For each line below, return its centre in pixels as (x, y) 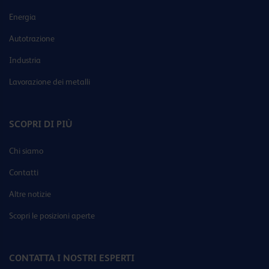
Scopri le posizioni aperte (52, 216)
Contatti (24, 173)
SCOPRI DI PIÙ (41, 124)
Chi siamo (26, 151)
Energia (23, 17)
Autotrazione (32, 39)
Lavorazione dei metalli (50, 82)
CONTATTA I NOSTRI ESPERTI (72, 258)
